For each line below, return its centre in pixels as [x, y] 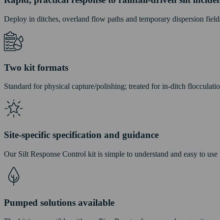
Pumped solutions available [59, 202]
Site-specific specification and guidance [81, 135]
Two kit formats [36, 67]
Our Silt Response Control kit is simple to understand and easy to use [111, 154]
